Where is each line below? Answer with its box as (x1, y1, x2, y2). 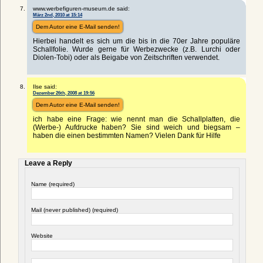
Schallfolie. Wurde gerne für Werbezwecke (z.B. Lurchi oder (33, 45, 240, 53)
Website (31, 232, 53, 239)
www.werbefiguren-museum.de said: (33, 5, 130, 12)
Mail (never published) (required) (31, 206, 118, 213)
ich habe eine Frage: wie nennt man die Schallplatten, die (33, 114, 240, 123)
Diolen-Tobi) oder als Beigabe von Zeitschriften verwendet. (33, 53, 220, 62)
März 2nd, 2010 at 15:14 (33, 11, 82, 18)
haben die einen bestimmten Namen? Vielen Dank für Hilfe (33, 131, 221, 140)
